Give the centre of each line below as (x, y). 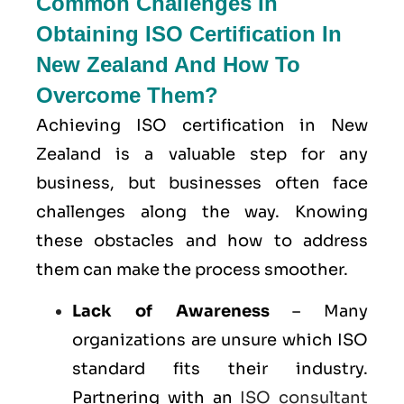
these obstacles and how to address (202, 240)
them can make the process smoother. (192, 269)
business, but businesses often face (202, 183)
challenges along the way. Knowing (202, 211)
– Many (318, 312)
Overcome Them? (127, 95)
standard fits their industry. (220, 369)
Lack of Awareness (171, 312)
